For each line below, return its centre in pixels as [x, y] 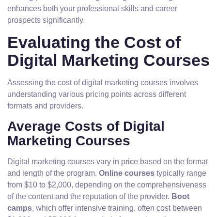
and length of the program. [53, 173]
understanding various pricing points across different [97, 94]
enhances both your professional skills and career [92, 8]
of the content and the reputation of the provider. [89, 196]
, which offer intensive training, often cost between [117, 208]
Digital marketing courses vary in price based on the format [108, 162]
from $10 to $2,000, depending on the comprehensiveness [107, 185]
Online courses [127, 173]
